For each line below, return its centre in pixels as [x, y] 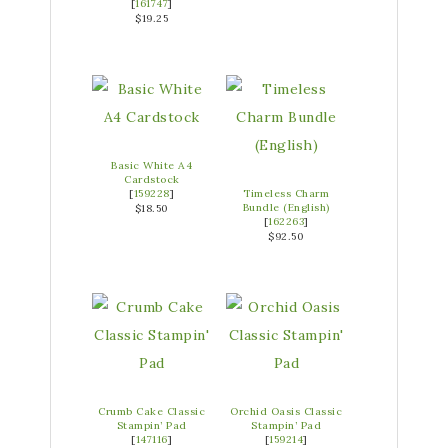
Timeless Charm [286, 193]
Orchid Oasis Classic [286, 411]
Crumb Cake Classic [152, 411]
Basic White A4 [152, 165]
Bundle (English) [286, 207]
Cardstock [152, 179]
